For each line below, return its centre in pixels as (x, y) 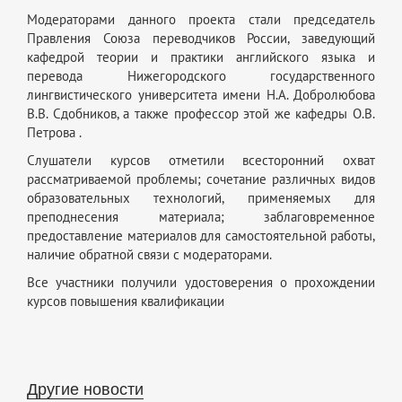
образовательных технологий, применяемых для (201, 198)
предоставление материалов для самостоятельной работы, (201, 236)
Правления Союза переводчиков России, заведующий (201, 38)
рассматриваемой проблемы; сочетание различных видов (201, 179)
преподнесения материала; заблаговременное (201, 217)
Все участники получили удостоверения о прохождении (201, 282)
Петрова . (54, 132)
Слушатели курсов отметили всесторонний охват (201, 160)
